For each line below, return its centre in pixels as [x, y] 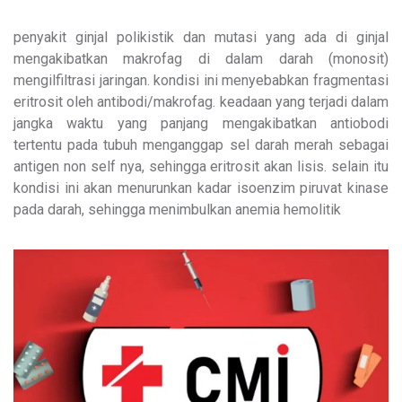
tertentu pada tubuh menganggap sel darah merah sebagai [201, 144]
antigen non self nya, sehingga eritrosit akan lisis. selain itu [201, 166]
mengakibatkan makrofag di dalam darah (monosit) [201, 58]
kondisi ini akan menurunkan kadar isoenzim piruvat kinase [201, 188]
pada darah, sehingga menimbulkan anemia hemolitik [177, 209]
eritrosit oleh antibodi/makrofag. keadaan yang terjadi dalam [201, 101]
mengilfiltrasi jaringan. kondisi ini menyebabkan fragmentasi [201, 80]
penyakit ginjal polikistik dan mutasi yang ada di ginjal [201, 37]
